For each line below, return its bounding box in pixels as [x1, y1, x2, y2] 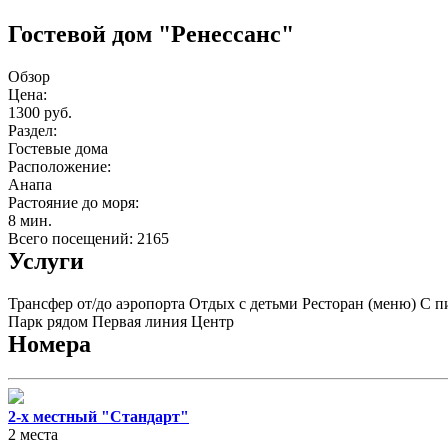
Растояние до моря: [8, 193, 139, 211]
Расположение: [8, 157, 111, 175]
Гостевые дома [8, 139, 108, 157]
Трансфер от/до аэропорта [8, 294, 185, 312]
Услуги [8, 247, 84, 274]
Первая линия [92, 312, 187, 330]
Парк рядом [8, 312, 88, 330]
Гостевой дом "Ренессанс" [8, 20, 294, 47]
